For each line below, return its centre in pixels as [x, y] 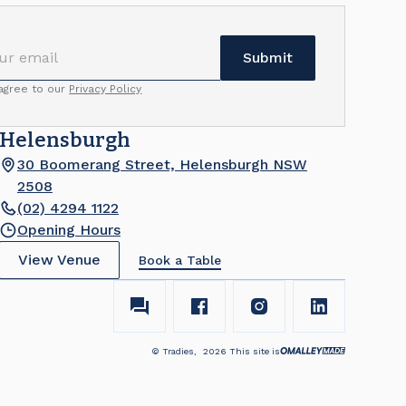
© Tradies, [176, 351]
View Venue [59, 260]
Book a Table [179, 260]
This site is [254, 351]
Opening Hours [68, 230]
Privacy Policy [106, 89]
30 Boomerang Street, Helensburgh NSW [162, 164]
